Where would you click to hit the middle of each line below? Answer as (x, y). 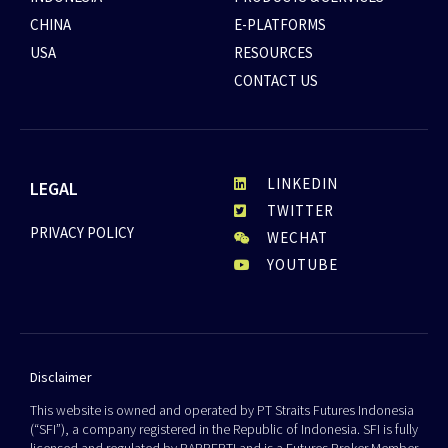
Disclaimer (61, 377)
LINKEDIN (302, 184)
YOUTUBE (302, 265)
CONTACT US (276, 81)
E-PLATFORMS (280, 25)
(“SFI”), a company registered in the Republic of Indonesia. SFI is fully (224, 429)
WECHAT (297, 238)
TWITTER (300, 211)
